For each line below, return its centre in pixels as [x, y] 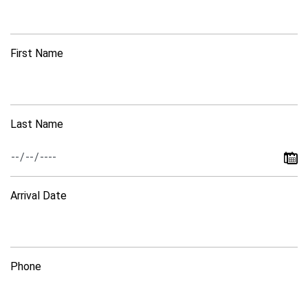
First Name [37, 54]
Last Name [37, 124]
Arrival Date [38, 195]
